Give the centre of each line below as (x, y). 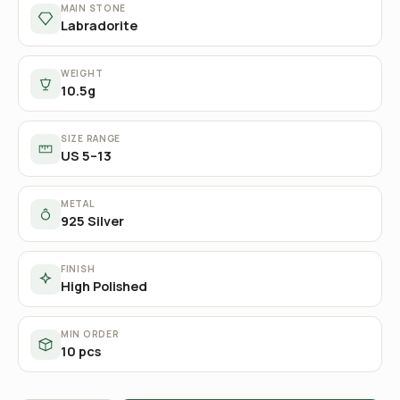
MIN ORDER (90, 334)
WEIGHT (82, 73)
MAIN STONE (93, 8)
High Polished (104, 286)
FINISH (78, 269)
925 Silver (92, 221)
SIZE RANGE (91, 138)
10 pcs (81, 351)
